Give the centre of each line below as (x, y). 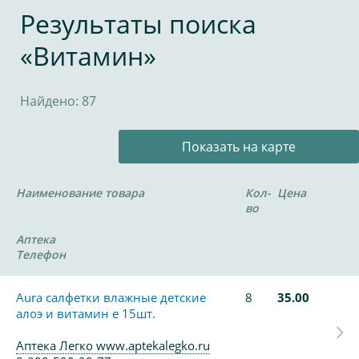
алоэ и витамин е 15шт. (86, 313)
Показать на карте (239, 147)
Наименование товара (80, 193)
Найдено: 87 (58, 101)
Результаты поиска (138, 24)
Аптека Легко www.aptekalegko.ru (113, 345)
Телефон (41, 254)
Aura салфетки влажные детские (111, 297)
